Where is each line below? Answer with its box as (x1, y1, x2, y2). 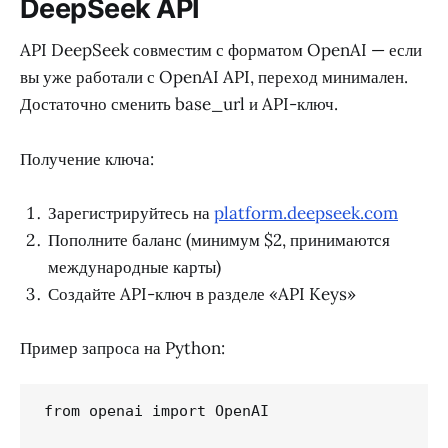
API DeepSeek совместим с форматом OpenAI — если (20, 39, 422, 62)
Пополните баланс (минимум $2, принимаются (48, 228, 390, 251)
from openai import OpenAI (44, 402, 269, 421)
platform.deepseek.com (214, 201, 398, 224)
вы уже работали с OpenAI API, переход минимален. (20, 66, 408, 89)
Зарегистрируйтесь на (48, 201, 214, 224)
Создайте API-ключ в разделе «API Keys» (48, 282, 356, 305)
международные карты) (48, 255, 221, 278)
